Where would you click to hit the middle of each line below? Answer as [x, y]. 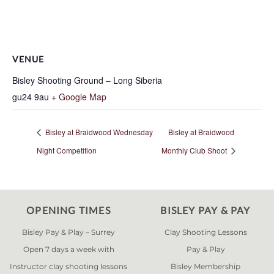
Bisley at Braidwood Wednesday [98, 131]
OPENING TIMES [68, 210]
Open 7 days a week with [68, 249]
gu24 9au [31, 97]
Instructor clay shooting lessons [68, 266]
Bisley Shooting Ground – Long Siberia [87, 80]
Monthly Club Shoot [195, 150]
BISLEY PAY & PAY [206, 210]
